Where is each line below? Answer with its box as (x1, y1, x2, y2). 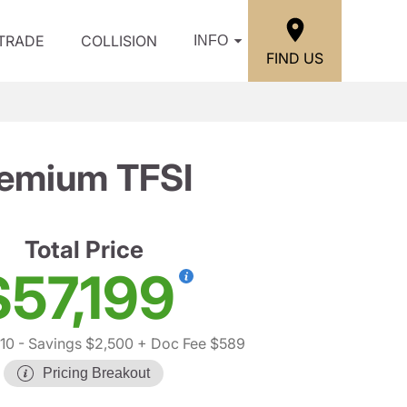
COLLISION (81, 32, 157, 50)
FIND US (266, 48, 323, 67)
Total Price (24, 235, 144, 263)
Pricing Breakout (43, 365, 150, 381)
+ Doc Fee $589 (134, 334, 245, 352)
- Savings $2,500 (15, 334, 134, 352)
